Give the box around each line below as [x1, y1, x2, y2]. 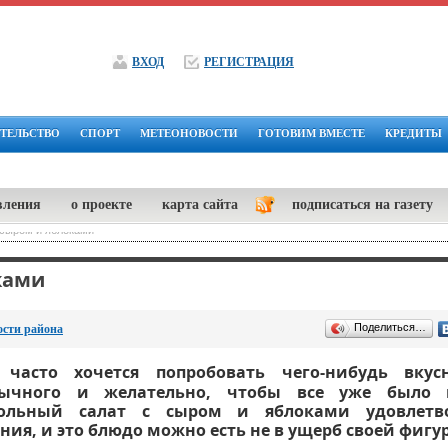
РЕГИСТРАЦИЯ [204, 55, 294, 69]
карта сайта [162, 197, 238, 212]
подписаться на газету [292, 197, 433, 212]
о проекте [71, 197, 132, 212]
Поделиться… [354, 321, 426, 333]
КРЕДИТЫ [385, 127, 442, 139]
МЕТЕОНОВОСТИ [140, 127, 238, 139]
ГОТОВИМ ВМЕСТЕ [258, 127, 365, 139]
